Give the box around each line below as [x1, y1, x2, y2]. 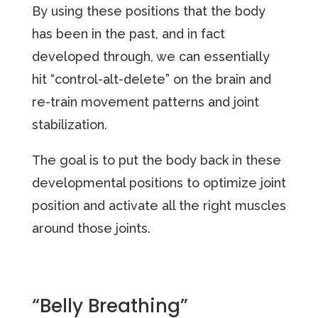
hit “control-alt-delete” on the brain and [31, 71, 271, 87]
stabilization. [31, 116, 111, 132]
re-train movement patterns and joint [31, 94, 259, 109]
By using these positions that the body [31, 3, 265, 18]
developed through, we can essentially [31, 48, 270, 64]
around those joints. [31, 220, 154, 236]
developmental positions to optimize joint [31, 175, 286, 190]
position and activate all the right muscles [31, 197, 286, 213]
